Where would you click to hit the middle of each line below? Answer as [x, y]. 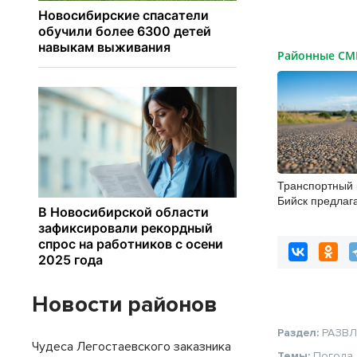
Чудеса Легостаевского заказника [131, 347]
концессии [305, 216]
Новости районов [125, 304]
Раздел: [300, 333]
